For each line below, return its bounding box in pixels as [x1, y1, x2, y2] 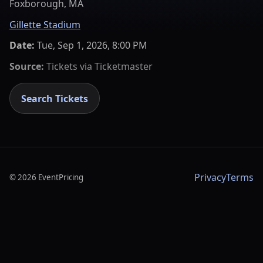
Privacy [194, 171, 226, 184]
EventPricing [38, 172, 83, 183]
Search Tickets [21, 92, 89, 105]
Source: [9, 59, 44, 73]
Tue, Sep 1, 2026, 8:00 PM [37, 39, 147, 52]
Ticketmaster [95, 59, 153, 73]
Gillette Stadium [9, 18, 80, 31]
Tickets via [44, 59, 95, 73]
